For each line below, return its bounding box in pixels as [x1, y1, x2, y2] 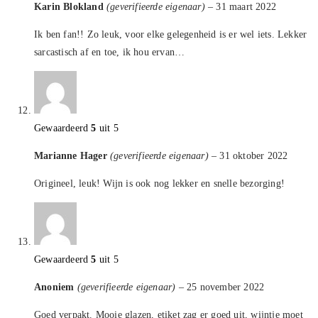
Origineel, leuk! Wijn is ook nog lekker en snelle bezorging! [34, 177, 285, 189]
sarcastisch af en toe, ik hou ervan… [34, 46, 185, 57]
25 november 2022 [187, 281, 265, 292]
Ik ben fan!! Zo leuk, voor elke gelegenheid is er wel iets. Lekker [34, 28, 307, 40]
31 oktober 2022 [219, 150, 288, 161]
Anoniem [34, 281, 77, 292]
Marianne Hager [34, 150, 110, 161]
